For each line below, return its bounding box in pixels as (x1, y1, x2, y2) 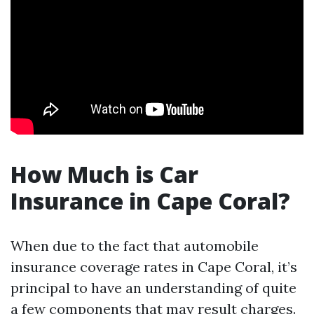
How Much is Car (11, 159, 198, 189)
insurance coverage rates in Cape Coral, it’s (11, 258, 297, 275)
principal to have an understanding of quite (11, 279, 296, 296)
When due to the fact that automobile (11, 237, 259, 254)
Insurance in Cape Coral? (11, 186, 290, 216)
